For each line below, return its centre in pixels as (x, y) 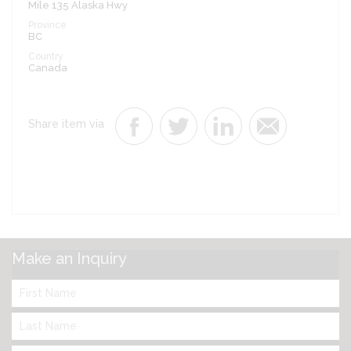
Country (46, 57)
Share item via (66, 124)
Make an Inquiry (69, 259)
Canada (48, 68)
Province (47, 25)
